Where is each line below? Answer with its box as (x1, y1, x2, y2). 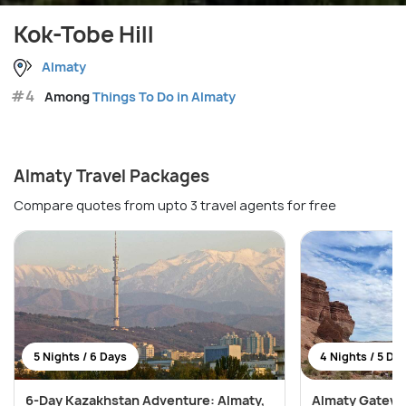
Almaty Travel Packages (14, 164, 209, 188)
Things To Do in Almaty (92, 87, 236, 105)
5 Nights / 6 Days (34, 348, 127, 364)
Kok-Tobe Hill (14, 18, 154, 50)
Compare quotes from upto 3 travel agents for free (14, 196, 336, 214)
